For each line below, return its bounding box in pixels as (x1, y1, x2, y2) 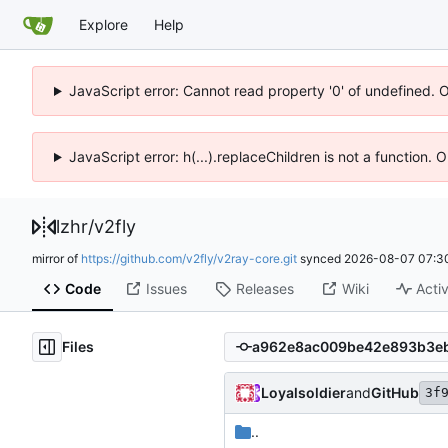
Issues (145, 280, 187, 298)
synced (297, 250, 344, 266)
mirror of (32, 250, 81, 266)
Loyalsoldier (261, 383, 346, 401)
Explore (79, 15, 128, 33)
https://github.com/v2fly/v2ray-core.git (81, 250, 297, 266)
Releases (235, 280, 294, 298)
